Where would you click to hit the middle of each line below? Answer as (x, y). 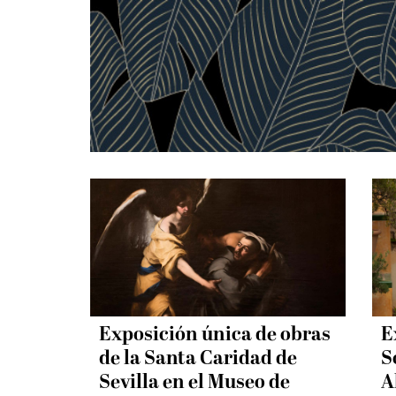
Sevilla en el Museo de (194, 383)
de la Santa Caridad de (198, 359)
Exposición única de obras (215, 335)
